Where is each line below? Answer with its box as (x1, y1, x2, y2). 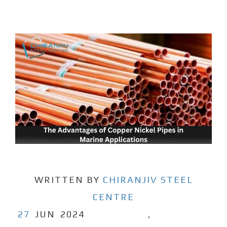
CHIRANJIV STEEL (102, 174, 193, 185)
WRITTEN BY (34, 174, 103, 185)
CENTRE (93, 192, 134, 203)
